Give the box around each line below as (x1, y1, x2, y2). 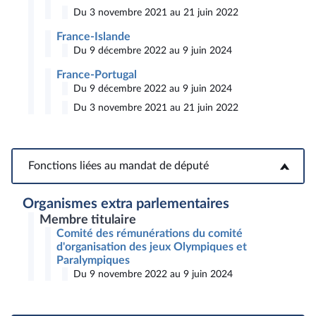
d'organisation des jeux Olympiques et (56, 241, 247, 253)
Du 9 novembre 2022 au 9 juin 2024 (73, 269, 233, 279)
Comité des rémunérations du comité (56, 228, 243, 239)
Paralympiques (56, 255, 130, 266)
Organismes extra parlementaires (23, 197, 229, 211)
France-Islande (56, 31, 130, 42)
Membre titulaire (39, 214, 136, 226)
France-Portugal (56, 69, 137, 80)
